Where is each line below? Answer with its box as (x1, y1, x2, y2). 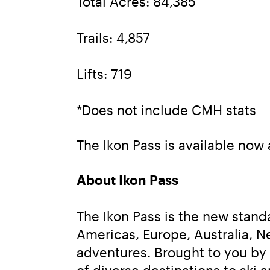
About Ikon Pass (77, 171, 178, 187)
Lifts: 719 (77, 65, 132, 81)
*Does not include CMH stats (77, 101, 256, 118)
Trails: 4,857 (77, 29, 150, 45)
